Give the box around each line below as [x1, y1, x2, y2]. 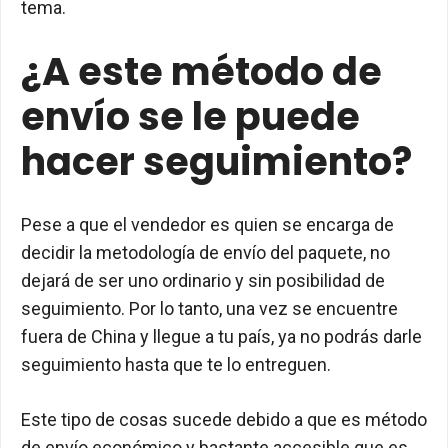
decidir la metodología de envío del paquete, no [21, 242, 390, 263]
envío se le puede [21, 90, 360, 143]
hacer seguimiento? [21, 135, 412, 188]
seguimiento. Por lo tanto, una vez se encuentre [21, 298, 398, 319]
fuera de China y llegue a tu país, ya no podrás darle [21, 326, 422, 347]
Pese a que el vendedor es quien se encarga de [21, 214, 394, 235]
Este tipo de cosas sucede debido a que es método [21, 409, 427, 430]
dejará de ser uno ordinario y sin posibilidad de [21, 270, 385, 291]
